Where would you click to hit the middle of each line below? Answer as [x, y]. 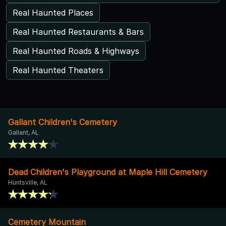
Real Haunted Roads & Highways [76, 51]
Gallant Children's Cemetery [63, 122]
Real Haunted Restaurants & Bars [78, 32]
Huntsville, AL [28, 182]
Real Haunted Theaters [58, 70]
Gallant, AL [23, 132]
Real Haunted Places [53, 12]
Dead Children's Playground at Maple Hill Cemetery [108, 172]
